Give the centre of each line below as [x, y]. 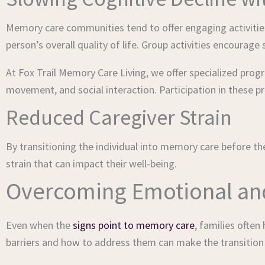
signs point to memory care [134, 225]
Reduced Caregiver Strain [119, 117]
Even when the [39, 225]
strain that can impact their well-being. [91, 164]
